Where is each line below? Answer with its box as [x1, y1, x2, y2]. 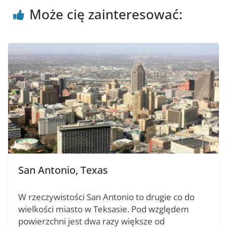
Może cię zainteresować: [29, 5, 182, 23]
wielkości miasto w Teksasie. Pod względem [18, 203, 189, 215]
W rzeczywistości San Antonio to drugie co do [18, 191, 195, 203]
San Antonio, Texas [18, 163, 108, 177]
